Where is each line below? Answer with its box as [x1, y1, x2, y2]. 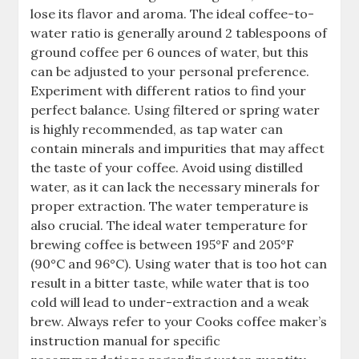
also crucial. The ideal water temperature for [30, 217, 309, 234]
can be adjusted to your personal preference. [30, 63, 310, 80]
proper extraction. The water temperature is [30, 198, 309, 215]
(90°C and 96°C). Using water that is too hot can [30, 256, 328, 272]
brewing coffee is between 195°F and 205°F [30, 236, 295, 253]
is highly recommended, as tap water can [30, 121, 284, 138]
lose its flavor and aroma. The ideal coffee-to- [30, 6, 315, 22]
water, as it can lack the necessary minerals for [30, 179, 321, 196]
